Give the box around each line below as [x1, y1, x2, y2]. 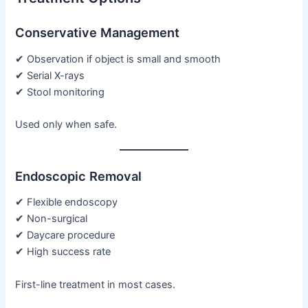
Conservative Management [15, 25, 180, 41]
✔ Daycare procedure [15, 229, 115, 242]
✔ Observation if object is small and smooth [15, 52, 221, 65]
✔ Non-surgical [15, 212, 88, 225]
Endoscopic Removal [15, 168, 142, 184]
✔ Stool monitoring [15, 85, 105, 98]
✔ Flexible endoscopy [15, 196, 118, 209]
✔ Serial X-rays [15, 69, 85, 82]
